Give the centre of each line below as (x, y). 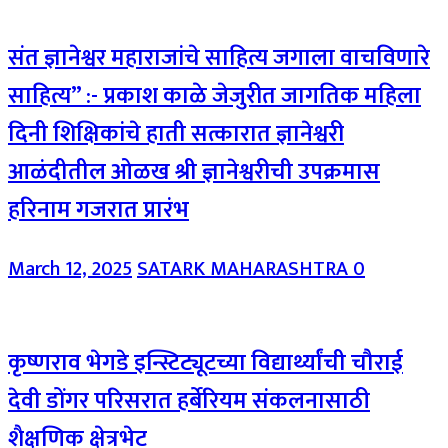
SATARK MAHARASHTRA (245, 269)
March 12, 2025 (70, 269)
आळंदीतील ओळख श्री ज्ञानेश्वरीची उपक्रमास (194, 171)
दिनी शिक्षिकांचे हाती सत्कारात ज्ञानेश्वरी (176, 133)
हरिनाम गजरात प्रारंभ (98, 209)
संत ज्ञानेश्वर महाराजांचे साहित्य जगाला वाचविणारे (219, 57)
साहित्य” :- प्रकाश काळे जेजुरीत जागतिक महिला (214, 95)
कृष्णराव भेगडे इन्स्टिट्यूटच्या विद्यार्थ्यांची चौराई (205, 362)
